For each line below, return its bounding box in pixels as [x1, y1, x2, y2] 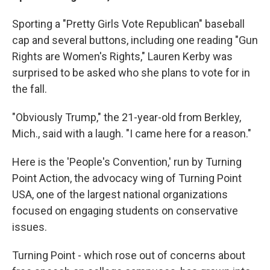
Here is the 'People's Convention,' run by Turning [12, 155, 242, 168]
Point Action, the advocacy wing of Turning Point [12, 172, 242, 184]
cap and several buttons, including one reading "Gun [12, 34, 258, 46]
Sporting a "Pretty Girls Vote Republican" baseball [12, 17, 245, 30]
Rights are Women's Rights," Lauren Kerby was [12, 50, 233, 63]
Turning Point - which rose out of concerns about [12, 249, 245, 262]
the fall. [12, 83, 47, 95]
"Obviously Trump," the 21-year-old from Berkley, [12, 111, 241, 124]
